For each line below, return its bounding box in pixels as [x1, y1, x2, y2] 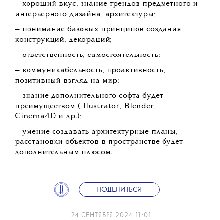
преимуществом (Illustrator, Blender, [15, 102, 156, 110]
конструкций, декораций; [15, 36, 112, 44]
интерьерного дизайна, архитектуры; [15, 10, 156, 19]
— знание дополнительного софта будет [15, 92, 163, 100]
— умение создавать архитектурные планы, [15, 128, 178, 136]
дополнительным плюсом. [15, 148, 112, 157]
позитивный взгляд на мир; [15, 77, 119, 85]
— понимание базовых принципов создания [15, 26, 181, 34]
